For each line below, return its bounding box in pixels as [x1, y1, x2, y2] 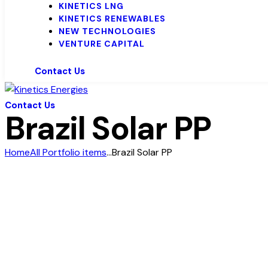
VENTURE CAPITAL [59, 38, 145, 50]
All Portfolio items [30, 146, 106, 159]
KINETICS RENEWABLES [59, 13, 166, 25]
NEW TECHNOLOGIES [59, 26, 156, 37]
